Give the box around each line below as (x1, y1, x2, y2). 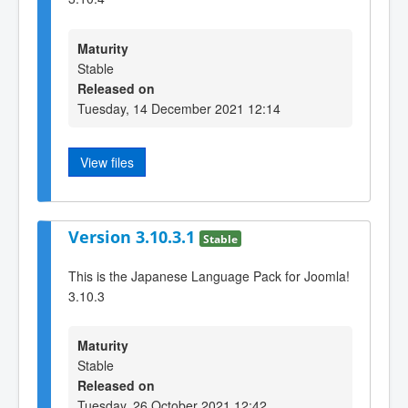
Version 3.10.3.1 (68, 225, 199, 248)
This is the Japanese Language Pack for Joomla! (68, 266, 350, 285)
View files (80, 152, 134, 171)
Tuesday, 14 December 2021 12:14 (77, 98, 280, 117)
